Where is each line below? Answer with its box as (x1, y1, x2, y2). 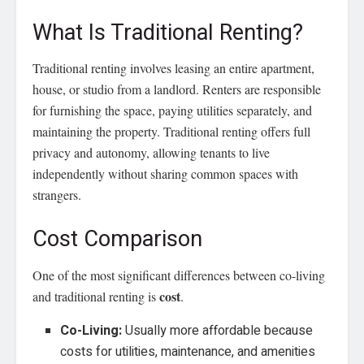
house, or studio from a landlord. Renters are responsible (32, 80, 321, 98)
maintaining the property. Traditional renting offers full (32, 123, 310, 141)
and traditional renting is (32, 287, 159, 305)
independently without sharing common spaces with (32, 165, 298, 183)
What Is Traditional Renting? (32, 15, 303, 49)
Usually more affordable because (122, 320, 314, 340)
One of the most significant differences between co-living (32, 266, 325, 284)
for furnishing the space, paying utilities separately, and (32, 102, 312, 119)
